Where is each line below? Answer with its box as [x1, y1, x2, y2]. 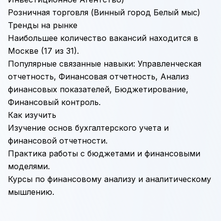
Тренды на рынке [8, 20, 77, 30]
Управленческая [138, 59, 201, 69]
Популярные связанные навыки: [8, 59, 138, 69]
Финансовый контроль [8, 97, 99, 107]
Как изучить [8, 110, 56, 120]
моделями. [8, 161, 50, 171]
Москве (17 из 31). [8, 46, 79, 56]
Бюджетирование [114, 84, 186, 94]
